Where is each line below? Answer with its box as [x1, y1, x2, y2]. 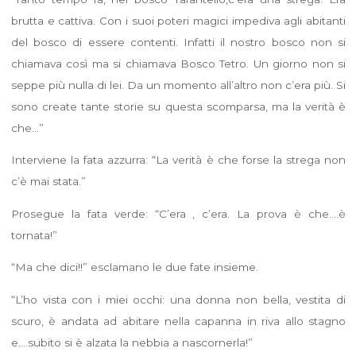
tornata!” [10, 228, 57, 242]
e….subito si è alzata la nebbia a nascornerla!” [10, 335, 253, 349]
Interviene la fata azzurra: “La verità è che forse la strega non [10, 153, 346, 167]
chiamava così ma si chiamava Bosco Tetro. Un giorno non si [10, 56, 346, 70]
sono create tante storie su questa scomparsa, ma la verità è [10, 99, 346, 113]
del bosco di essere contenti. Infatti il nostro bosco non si [10, 35, 346, 48]
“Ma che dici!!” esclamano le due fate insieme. [10, 261, 258, 274]
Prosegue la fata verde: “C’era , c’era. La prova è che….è [10, 207, 346, 220]
